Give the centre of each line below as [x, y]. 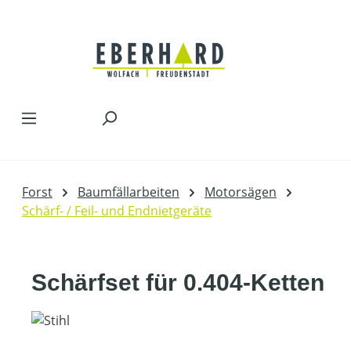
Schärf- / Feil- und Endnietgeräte [117, 211]
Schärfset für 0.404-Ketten [178, 282]
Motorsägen [241, 192]
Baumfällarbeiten [128, 192]
